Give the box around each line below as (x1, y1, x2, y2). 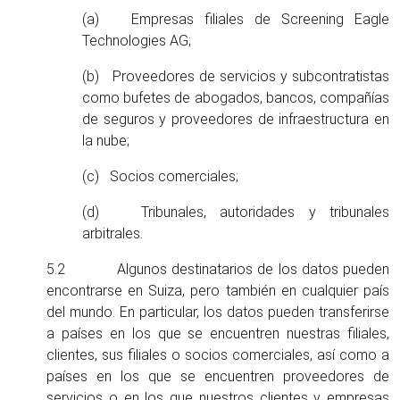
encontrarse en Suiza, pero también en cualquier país (46, 282, 389, 299)
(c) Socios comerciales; (82, 168, 238, 185)
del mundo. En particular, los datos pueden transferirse (46, 304, 389, 321)
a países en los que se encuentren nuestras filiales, (46, 325, 389, 342)
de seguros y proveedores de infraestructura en (82, 111, 389, 128)
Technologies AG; (82, 32, 191, 49)
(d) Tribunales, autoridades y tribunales (82, 204, 389, 221)
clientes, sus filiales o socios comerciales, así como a (46, 346, 389, 363)
